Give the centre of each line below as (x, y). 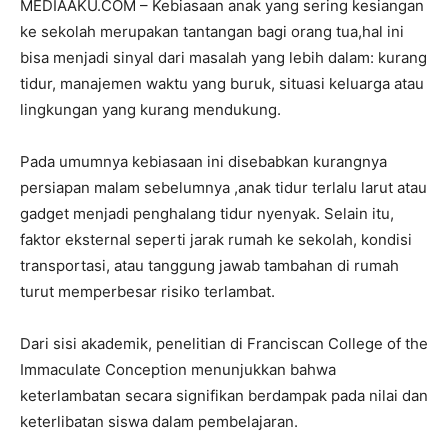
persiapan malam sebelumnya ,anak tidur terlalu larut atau (223, 187)
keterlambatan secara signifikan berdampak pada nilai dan (224, 395)
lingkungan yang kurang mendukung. (150, 109)
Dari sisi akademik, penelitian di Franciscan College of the (224, 343)
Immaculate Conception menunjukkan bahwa (178, 369)
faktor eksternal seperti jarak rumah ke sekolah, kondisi (216, 239)
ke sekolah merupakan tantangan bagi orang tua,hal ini (212, 31)
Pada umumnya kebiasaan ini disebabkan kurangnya (203, 161)
